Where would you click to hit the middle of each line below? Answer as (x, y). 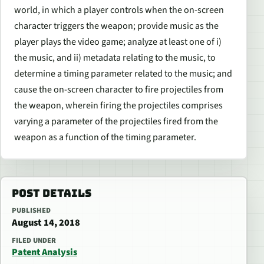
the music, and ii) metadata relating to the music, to (115, 58)
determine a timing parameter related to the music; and (123, 74)
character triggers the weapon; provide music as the (116, 26)
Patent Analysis (44, 253)
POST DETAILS (52, 193)
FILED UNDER (34, 241)
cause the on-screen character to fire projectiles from (119, 90)
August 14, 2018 (46, 223)
